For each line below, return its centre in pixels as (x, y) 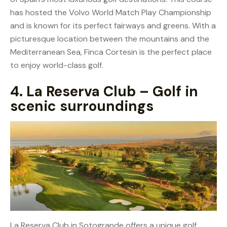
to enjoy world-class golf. (57, 65)
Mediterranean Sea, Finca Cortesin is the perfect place (111, 52)
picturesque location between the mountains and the (110, 39)
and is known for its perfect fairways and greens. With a (113, 25)
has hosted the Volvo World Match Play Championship (111, 12)
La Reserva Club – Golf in (112, 91)
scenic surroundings (82, 106)
